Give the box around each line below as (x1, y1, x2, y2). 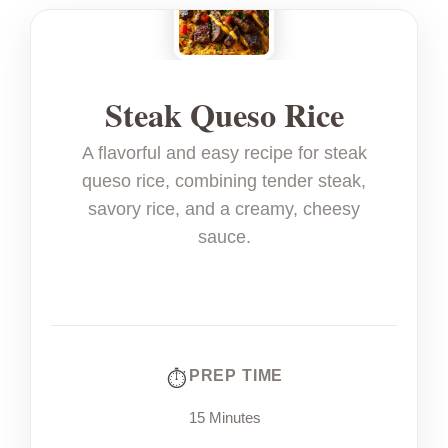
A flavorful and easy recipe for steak (81, 142, 367, 163)
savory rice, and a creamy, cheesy (88, 198, 360, 219)
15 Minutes (188, 408, 261, 426)
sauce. (197, 226, 251, 247)
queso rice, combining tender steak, (82, 170, 366, 191)
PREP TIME (188, 365, 284, 384)
